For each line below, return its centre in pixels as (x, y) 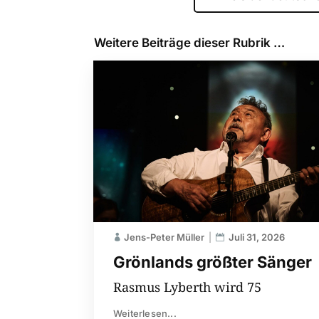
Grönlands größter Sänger (213, 262)
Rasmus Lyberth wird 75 (187, 287)
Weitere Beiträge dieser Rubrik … (189, 43)
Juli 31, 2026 (257, 237)
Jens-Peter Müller (164, 237)
